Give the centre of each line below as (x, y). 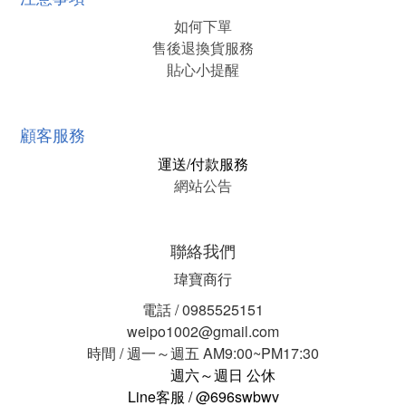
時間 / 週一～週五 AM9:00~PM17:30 (203, 353)
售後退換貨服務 (203, 48)
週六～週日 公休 (223, 375)
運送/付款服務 (203, 164)
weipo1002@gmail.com (203, 331)
